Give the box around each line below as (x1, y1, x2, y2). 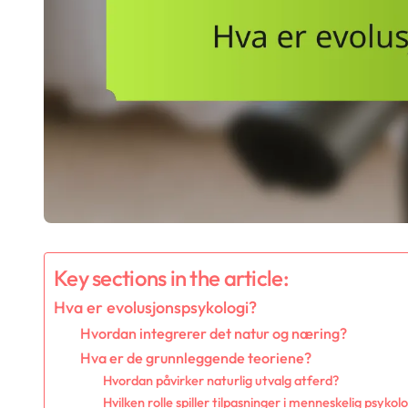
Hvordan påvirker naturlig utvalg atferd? (103, 372, 340, 390)
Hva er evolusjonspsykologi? (54, 297, 257, 319)
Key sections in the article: (54, 264, 289, 292)
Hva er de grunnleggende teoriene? (79, 349, 311, 368)
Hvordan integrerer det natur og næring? (79, 324, 347, 343)
